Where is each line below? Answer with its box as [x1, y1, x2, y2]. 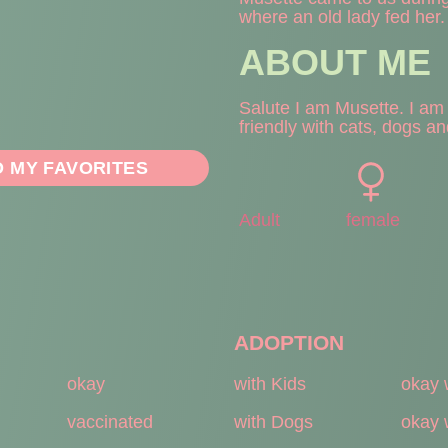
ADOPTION [234, 330, 344, 354]
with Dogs [234, 411, 313, 432]
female [345, 210, 400, 231]
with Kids [234, 373, 306, 394]
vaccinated [67, 411, 154, 432]
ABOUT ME [239, 42, 431, 84]
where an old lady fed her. [239, 7, 445, 28]
